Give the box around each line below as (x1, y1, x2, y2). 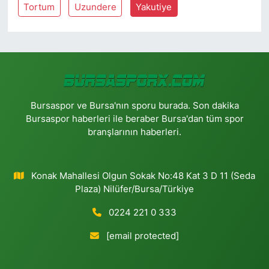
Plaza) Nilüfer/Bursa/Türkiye (75, 183, 194, 195)
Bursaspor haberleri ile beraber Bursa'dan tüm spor (25, 113, 244, 124)
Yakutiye (136, 1, 172, 13)
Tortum (23, 1, 55, 13)
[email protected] (106, 230, 180, 241)
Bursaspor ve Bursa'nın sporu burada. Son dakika (30, 100, 239, 111)
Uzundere (74, 1, 116, 13)
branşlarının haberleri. (88, 126, 181, 138)
